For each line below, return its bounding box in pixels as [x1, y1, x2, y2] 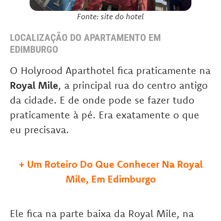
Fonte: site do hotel [77, 11, 144, 22]
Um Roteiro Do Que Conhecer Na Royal [27, 158, 203, 171]
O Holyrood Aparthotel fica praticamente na [10, 64, 211, 77]
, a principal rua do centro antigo [58, 79, 208, 92]
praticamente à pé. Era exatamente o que [10, 109, 199, 121]
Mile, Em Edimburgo [65, 173, 156, 185]
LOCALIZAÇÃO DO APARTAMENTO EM [10, 32, 161, 44]
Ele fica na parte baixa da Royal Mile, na [10, 207, 194, 220]
